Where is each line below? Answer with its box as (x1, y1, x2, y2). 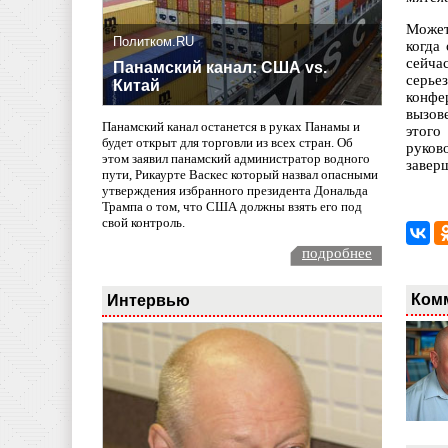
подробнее (302, 244, 372, 261)
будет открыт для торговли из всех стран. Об (102, 135, 353, 151)
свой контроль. (102, 215, 185, 231)
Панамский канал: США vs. (113, 59, 327, 77)
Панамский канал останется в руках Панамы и (102, 119, 360, 135)
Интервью (107, 290, 190, 309)
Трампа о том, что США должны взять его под (102, 199, 362, 215)
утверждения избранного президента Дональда (102, 183, 368, 199)
